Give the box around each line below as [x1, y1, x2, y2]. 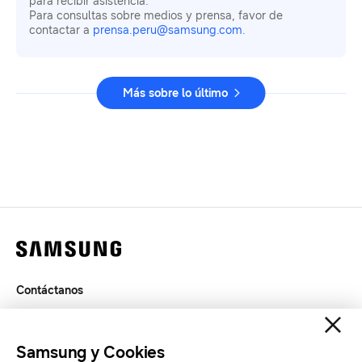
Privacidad [16, 331, 73, 346]
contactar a [29, 23, 93, 37]
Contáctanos [16, 283, 83, 297]
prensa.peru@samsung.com [93, 23, 242, 37]
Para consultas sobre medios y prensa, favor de [29, 8, 283, 23]
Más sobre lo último [122, 86, 228, 100]
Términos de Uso [16, 307, 105, 322]
